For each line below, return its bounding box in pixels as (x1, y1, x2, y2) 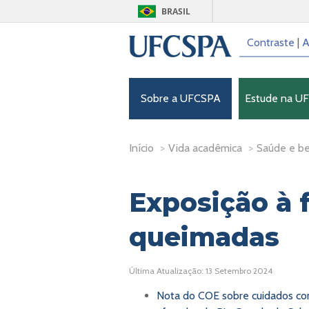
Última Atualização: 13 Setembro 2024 (129, 266, 272, 277)
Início (129, 141, 154, 154)
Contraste (246, 36, 295, 49)
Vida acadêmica (168, 141, 242, 154)
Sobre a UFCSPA (140, 92, 221, 105)
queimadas (129, 221, 279, 253)
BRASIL (161, 6, 190, 17)
